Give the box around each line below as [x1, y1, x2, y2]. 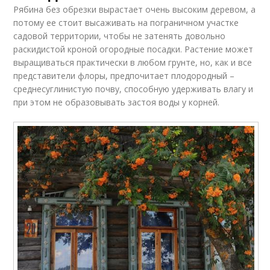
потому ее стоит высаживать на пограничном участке [13, 16, 239, 28]
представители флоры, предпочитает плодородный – [13, 69, 235, 81]
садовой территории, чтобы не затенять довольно [13, 30, 226, 42]
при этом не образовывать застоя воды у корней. [13, 96, 220, 108]
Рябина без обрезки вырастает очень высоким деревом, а [13, 3, 256, 15]
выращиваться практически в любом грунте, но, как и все [13, 56, 253, 68]
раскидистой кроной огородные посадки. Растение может [13, 43, 254, 55]
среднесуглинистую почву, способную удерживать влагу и [13, 83, 254, 95]
